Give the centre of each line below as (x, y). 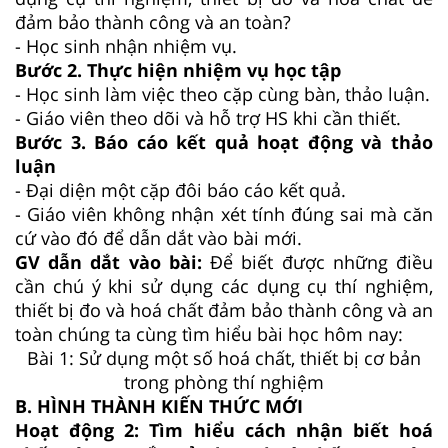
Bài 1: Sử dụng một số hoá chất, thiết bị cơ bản (224, 357)
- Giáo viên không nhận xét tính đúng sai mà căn (224, 213)
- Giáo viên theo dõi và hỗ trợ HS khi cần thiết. (208, 117)
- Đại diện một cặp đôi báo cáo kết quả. (180, 189)
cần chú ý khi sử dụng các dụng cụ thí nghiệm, (224, 285)
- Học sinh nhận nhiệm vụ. (126, 45)
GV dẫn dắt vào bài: (108, 261)
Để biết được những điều (317, 261)
